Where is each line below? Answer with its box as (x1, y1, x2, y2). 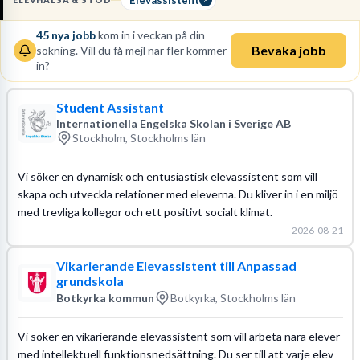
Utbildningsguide (172, 58, 247, 71)
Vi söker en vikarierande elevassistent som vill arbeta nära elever (17, 329, 340, 343)
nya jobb (49, 28, 96, 42)
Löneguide (22, 58, 69, 71)
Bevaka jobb (251, 42, 326, 58)
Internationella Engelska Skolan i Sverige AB (55, 116, 291, 130)
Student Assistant (55, 99, 164, 115)
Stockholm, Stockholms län (72, 131, 206, 145)
